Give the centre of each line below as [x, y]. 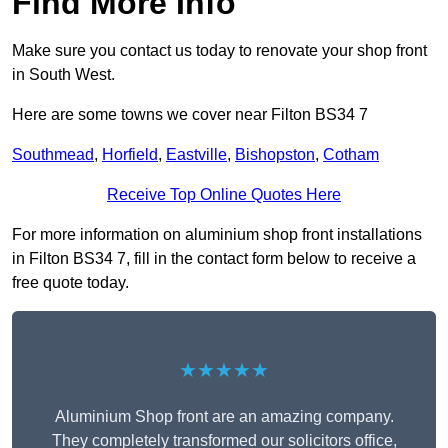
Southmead [53, 155]
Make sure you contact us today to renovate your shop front [219, 51]
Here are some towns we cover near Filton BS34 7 [190, 115]
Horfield [130, 155]
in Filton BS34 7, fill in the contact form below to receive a [214, 259]
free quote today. [70, 283]
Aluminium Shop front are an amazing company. [224, 417]
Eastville [196, 155]
